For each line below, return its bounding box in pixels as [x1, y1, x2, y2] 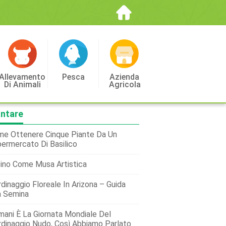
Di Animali [4, 80, 41, 89]
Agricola [109, 80, 141, 89]
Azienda [109, 72, 139, 82]
